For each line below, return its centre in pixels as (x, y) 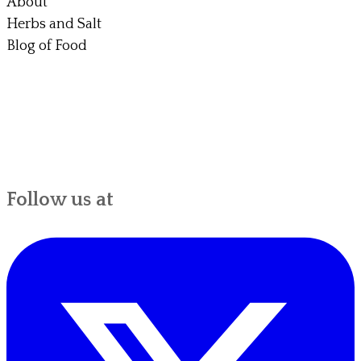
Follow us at (60, 199)
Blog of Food (47, 46)
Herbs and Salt (54, 24)
